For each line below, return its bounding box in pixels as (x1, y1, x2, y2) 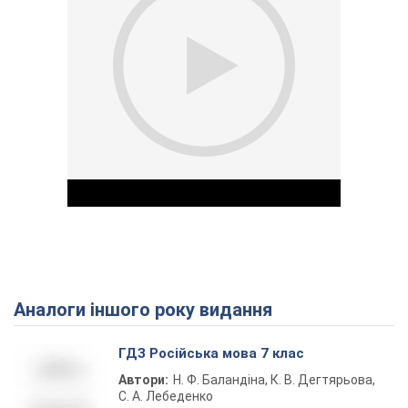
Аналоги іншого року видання (25, 299, 272, 321)
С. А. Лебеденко (118, 389, 213, 403)
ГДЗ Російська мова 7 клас (118, 345, 304, 362)
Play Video (204, 299, 335, 329)
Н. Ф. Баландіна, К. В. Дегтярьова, (173, 372, 375, 387)
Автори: (118, 372, 168, 387)
